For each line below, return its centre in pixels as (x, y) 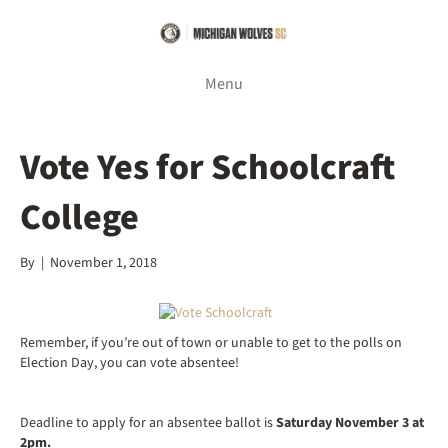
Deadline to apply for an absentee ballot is (148, 422)
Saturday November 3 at (350, 422)
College (79, 217)
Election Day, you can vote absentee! (129, 362)
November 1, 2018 (103, 262)
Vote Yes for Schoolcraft (207, 167)
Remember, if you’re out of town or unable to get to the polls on (211, 342)
